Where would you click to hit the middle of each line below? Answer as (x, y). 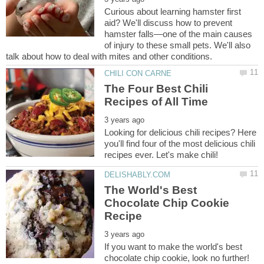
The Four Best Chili (156, 88)
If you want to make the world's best (174, 246)
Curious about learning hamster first (173, 12)
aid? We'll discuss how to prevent (169, 23)
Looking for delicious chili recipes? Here (181, 132)
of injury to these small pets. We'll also (178, 45)
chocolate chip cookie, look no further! (177, 258)
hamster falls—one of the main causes (179, 34)
